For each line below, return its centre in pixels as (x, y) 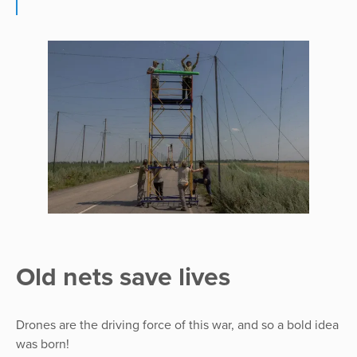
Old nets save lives (123, 277)
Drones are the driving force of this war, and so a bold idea (177, 325)
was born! (43, 344)
